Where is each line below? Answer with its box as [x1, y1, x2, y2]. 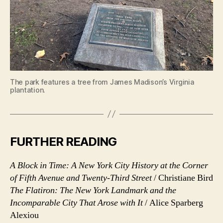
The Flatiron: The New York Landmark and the [10, 184, 176, 196]
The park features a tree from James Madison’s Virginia [10, 77, 194, 86]
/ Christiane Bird [154, 172, 213, 184]
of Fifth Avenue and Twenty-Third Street [10, 172, 154, 184]
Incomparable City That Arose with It [10, 197, 143, 209]
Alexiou [10, 209, 39, 221]
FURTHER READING [10, 134, 117, 149]
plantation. [10, 85, 46, 94]
